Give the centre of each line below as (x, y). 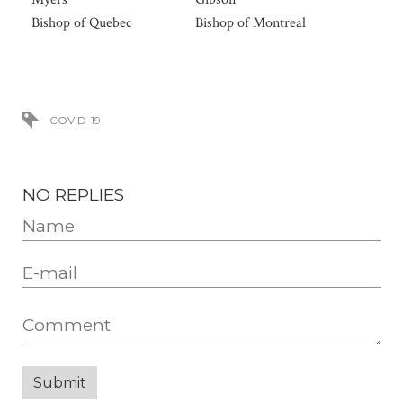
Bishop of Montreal (251, 23)
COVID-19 (75, 120)
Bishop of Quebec (81, 23)
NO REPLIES (73, 195)
